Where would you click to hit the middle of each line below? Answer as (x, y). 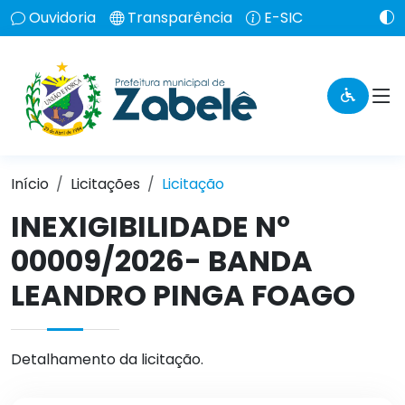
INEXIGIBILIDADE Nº (151, 226)
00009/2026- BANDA (162, 261)
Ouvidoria (62, 18)
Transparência (180, 18)
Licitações (105, 184)
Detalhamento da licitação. (107, 359)
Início (30, 184)
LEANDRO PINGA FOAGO (183, 295)
